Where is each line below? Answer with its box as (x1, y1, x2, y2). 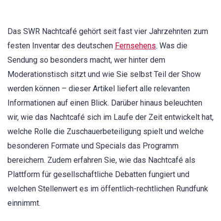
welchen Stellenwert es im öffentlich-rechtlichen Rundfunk (7, 184, 208, 193)
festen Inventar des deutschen (7, 41, 115, 50)
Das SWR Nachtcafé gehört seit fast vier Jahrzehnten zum (7, 27, 208, 36)
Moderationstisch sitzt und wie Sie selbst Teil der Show (7, 70, 201, 79)
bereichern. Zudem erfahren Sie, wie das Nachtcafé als (7, 155, 195, 165)
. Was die (156, 41, 187, 50)
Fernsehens (115, 41, 156, 50)
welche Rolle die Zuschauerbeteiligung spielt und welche (7, 127, 204, 136)
